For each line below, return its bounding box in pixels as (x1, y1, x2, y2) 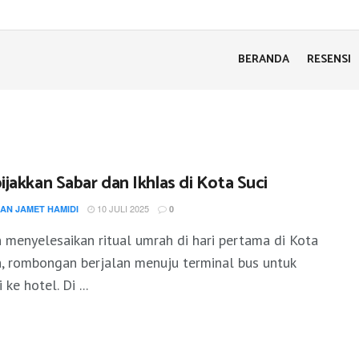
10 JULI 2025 (95, 202, 149, 215)
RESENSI (307, 50, 351, 69)
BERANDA (238, 50, 289, 69)
